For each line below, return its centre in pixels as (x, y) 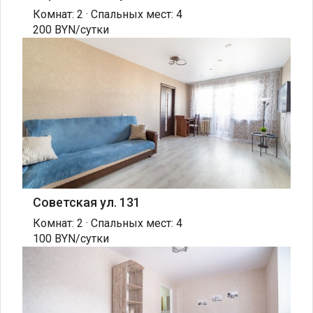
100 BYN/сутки (71, 239)
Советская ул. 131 (87, 203)
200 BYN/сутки (71, 30)
